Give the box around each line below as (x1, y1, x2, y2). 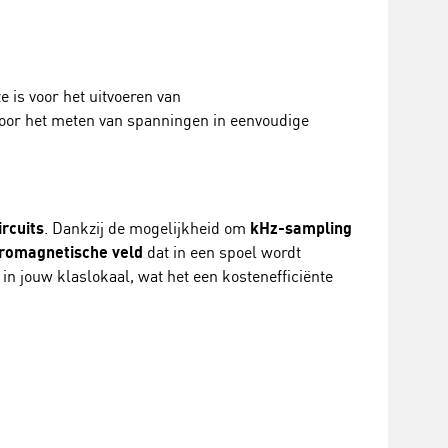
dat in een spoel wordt (143, 242, 301, 262)
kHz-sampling (250, 218, 352, 238)
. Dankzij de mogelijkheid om (44, 218, 250, 238)
